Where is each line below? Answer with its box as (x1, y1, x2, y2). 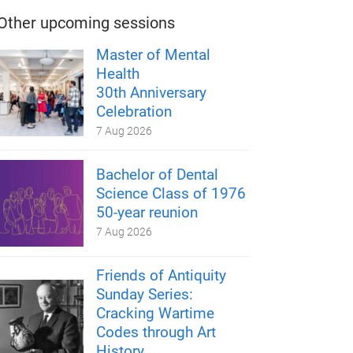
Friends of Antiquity (96, 266, 227, 284)
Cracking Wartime (96, 304, 215, 322)
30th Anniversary (96, 84, 207, 102)
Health (96, 65, 140, 83)
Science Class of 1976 (96, 184, 247, 203)
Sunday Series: (96, 285, 194, 303)
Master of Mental (96, 46, 211, 64)
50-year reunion (96, 203, 199, 221)
